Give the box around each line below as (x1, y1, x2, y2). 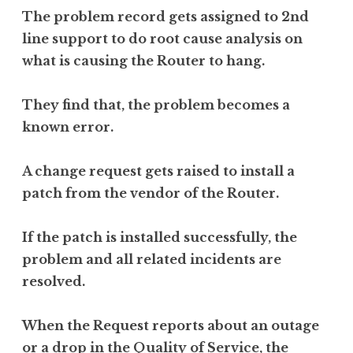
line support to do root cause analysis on (22, 30, 303, 46)
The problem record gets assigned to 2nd (22, 8, 309, 24)
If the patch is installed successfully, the (22, 229, 297, 245)
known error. (22, 118, 113, 135)
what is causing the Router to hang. (22, 52, 265, 69)
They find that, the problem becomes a (22, 96, 290, 113)
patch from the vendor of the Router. (22, 184, 279, 201)
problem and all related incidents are (22, 251, 281, 267)
